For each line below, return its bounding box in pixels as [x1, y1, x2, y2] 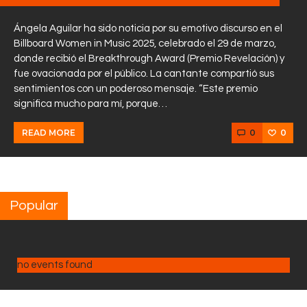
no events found [17, 260, 93, 271]
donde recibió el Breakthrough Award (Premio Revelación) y [14, 53, 284, 64]
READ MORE [22, 127, 75, 138]
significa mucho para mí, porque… [14, 99, 167, 110]
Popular [10, 199, 58, 213]
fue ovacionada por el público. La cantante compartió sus [14, 69, 274, 79]
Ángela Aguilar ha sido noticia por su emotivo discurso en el [14, 23, 282, 34]
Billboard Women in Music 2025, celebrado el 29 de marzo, [14, 38, 276, 49]
